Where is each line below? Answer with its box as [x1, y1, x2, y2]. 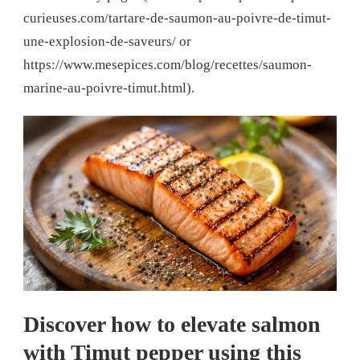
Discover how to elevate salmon [23, 311, 321, 337]
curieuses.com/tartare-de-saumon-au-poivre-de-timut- [23, 10, 331, 27]
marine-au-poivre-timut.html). [23, 80, 194, 96]
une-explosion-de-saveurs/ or [23, 34, 191, 50]
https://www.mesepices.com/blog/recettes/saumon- [23, 57, 312, 73]
